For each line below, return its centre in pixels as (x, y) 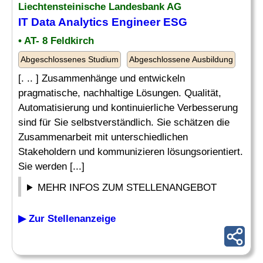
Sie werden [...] (51, 166)
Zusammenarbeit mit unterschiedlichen (103, 137)
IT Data (38, 22)
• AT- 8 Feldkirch (56, 41)
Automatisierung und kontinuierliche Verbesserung (128, 108)
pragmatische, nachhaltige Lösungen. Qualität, (120, 93)
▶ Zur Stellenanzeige (67, 219)
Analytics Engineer (109, 22)
